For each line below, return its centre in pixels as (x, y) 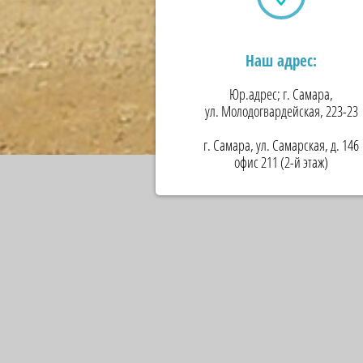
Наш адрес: (281, 61)
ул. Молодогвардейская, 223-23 (281, 111)
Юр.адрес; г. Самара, (281, 94)
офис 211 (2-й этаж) (281, 162)
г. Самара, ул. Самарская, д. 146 (281, 145)
